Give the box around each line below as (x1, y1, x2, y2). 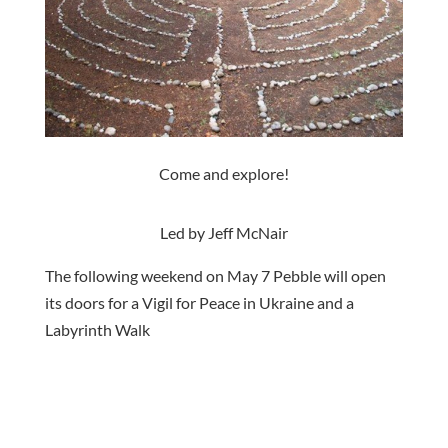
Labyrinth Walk (44, 319, 150, 339)
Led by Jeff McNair (159, 222, 288, 242)
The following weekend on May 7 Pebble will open (44, 265, 386, 285)
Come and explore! (158, 163, 289, 183)
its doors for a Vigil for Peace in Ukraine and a (44, 292, 354, 312)
